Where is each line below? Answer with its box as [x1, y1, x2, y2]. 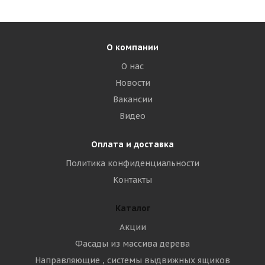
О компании [106, 42, 159, 53]
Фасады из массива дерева [75, 238, 190, 249]
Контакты [113, 174, 152, 185]
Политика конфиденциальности [66, 158, 199, 169]
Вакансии [112, 94, 153, 105]
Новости [115, 77, 150, 88]
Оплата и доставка [91, 139, 174, 150]
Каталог [115, 203, 150, 214]
